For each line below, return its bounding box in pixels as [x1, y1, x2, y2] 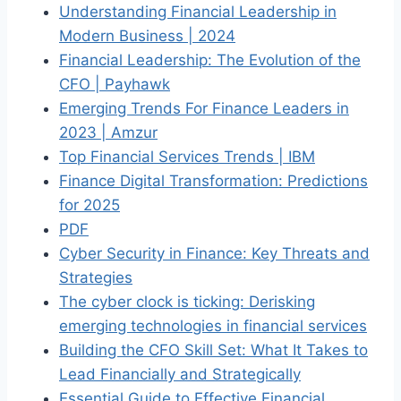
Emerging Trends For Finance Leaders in [59, 98, 349, 117]
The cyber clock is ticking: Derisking [59, 292, 315, 311]
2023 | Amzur [59, 123, 158, 141]
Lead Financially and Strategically [59, 364, 301, 383]
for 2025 [59, 195, 120, 214]
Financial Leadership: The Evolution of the [59, 50, 361, 69]
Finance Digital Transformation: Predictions [59, 171, 368, 190]
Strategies [59, 268, 132, 286]
